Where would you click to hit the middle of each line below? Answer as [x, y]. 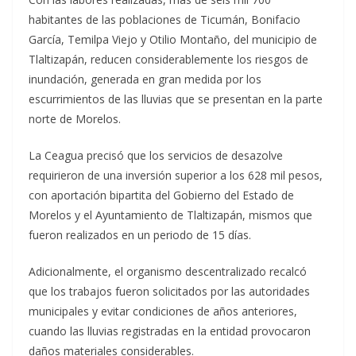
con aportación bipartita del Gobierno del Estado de [161, 195]
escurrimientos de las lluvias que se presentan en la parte [176, 99]
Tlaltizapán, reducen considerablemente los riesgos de [168, 60]
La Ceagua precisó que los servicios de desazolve [156, 156]
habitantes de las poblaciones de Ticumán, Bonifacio [164, 20]
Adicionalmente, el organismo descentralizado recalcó [168, 272]
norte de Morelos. [75, 119]
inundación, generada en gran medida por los [145, 79]
